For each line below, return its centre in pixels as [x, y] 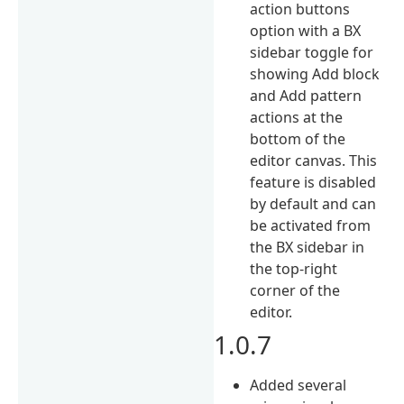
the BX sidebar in [308, 247]
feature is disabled [313, 182]
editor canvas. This [314, 160]
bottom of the [298, 138]
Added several [298, 385]
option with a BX [306, 30]
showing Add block [315, 73]
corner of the [295, 290]
